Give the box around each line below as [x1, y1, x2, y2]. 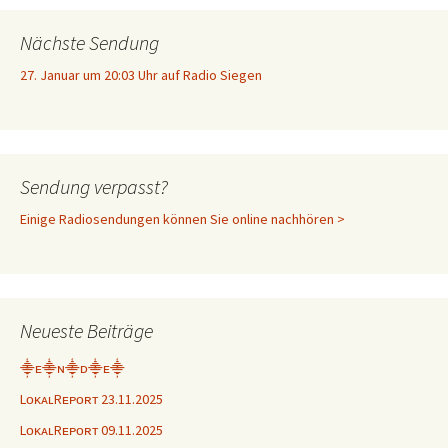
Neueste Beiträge [20, 318, 153, 343]
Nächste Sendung [20, 30, 159, 55]
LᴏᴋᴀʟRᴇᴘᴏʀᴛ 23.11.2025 [20, 390, 163, 408]
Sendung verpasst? [20, 174, 168, 199]
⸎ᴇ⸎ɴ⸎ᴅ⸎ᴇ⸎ [20, 359, 125, 377]
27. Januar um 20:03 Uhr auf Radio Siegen [20, 66, 262, 84]
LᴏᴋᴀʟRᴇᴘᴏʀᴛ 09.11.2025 [20, 421, 163, 439]
